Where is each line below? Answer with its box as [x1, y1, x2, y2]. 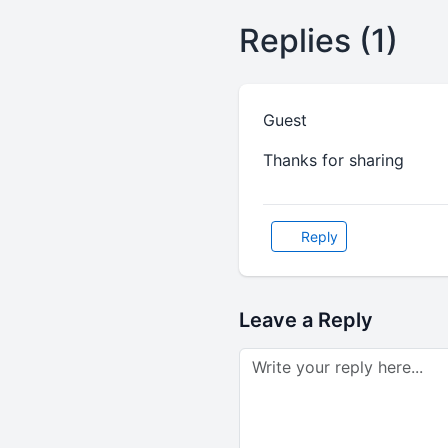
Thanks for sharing [262, 150, 404, 170]
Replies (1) [238, 21, 398, 60]
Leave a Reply [238, 308, 373, 332]
